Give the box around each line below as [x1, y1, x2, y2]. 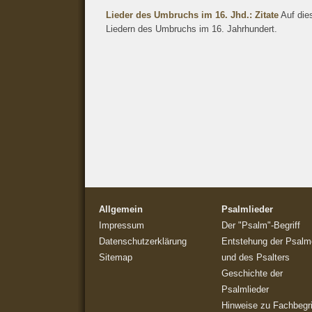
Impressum [99, 220, 144, 231]
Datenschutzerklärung [99, 236, 187, 247]
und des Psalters [221, 252, 290, 263]
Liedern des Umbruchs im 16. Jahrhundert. [106, 24, 277, 34]
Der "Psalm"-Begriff [221, 220, 300, 231]
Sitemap [99, 252, 132, 263]
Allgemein [99, 204, 143, 214]
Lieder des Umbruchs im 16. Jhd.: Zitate [106, 10, 279, 20]
